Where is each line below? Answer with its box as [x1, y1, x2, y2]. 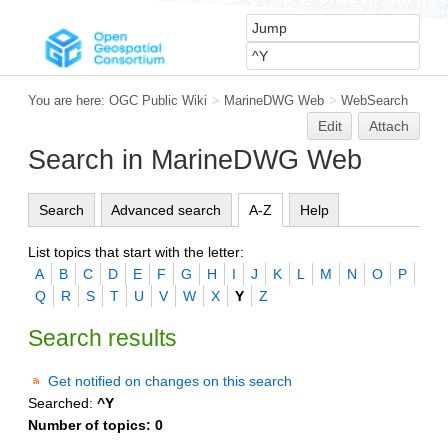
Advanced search [111, 201, 222, 218]
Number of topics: [28, 416, 155, 433]
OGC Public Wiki [109, 93, 207, 108]
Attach [369, 118, 410, 134]
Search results [28, 324, 177, 351]
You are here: [28, 93, 109, 108]
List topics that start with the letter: [28, 243, 244, 260]
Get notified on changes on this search [48, 372, 292, 389]
